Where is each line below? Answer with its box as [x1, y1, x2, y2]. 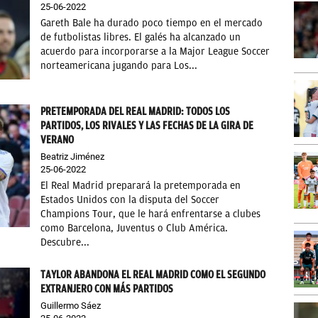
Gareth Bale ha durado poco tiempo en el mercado [40, 17, 263, 30]
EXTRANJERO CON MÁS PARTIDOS [40, 282, 174, 295]
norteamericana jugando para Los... [40, 60, 198, 72]
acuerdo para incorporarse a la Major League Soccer [40, 45, 270, 58]
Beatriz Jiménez [40, 150, 105, 162]
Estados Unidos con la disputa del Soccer [40, 193, 220, 206]
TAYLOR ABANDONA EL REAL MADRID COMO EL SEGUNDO [40, 268, 266, 281]
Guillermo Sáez [40, 300, 102, 311]
